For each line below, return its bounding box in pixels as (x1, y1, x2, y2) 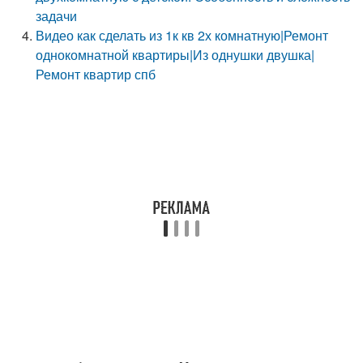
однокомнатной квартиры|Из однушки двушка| (36, 45, 315, 64)
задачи (36, 6, 78, 25)
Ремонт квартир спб (36, 65, 156, 83)
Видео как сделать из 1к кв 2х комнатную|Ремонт (36, 26, 329, 45)
